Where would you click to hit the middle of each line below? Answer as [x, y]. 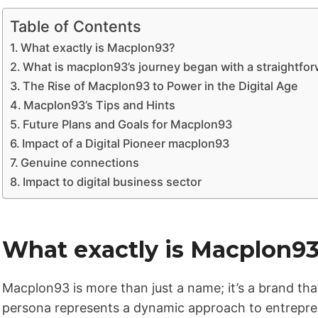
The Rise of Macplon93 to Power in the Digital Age [161, 86]
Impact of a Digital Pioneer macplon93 [126, 143]
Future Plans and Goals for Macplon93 [128, 124]
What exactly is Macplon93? [98, 47]
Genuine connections [80, 162]
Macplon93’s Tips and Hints [100, 105]
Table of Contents [75, 26]
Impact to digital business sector [113, 181]
